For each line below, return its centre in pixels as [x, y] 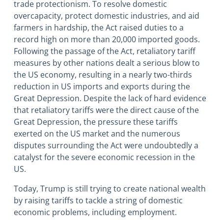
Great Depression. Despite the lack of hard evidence [110, 98]
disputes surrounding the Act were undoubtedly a [106, 146]
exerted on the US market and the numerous [97, 134]
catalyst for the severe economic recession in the [104, 157]
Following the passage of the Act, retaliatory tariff [105, 51]
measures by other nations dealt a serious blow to [107, 63]
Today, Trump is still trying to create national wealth [110, 189]
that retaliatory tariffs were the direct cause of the [106, 110]
